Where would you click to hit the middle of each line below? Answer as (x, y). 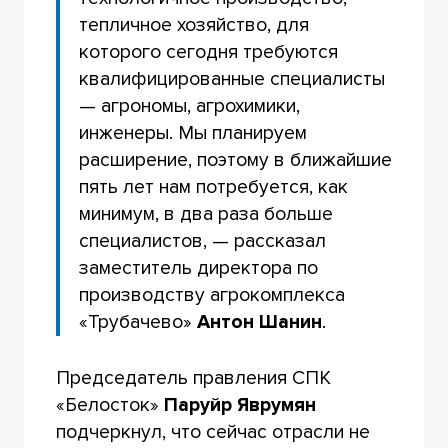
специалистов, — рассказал (203, 240)
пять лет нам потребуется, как (214, 186)
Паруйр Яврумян (239, 404)
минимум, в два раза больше (206, 213)
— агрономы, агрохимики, (190, 105)
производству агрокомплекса (212, 294)
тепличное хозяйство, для (194, 24)
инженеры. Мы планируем (193, 132)
